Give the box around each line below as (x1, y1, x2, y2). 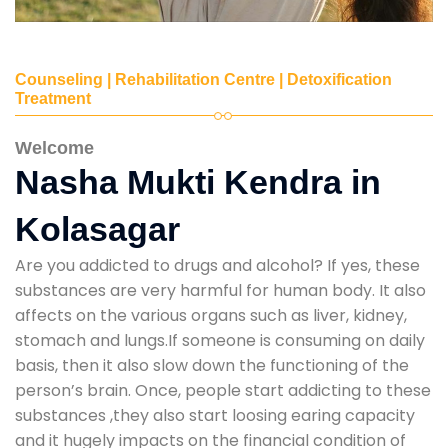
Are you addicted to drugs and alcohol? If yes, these (15, 253, 420, 277)
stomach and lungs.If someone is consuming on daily (15, 328, 425, 352)
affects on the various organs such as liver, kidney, (15, 303, 407, 327)
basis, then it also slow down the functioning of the (15, 353, 409, 377)
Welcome (15, 137, 94, 158)
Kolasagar (15, 209, 180, 248)
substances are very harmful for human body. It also (15, 278, 426, 302)
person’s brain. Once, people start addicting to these (15, 378, 431, 402)
